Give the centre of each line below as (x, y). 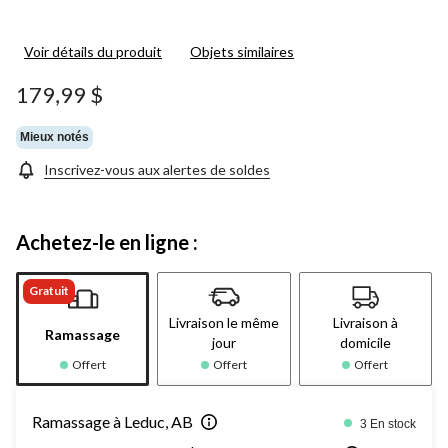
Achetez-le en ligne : (107, 241)
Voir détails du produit (93, 51)
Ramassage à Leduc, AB (112, 421)
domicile (365, 342)
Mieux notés (54, 137)
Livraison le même (223, 322)
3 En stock (388, 423)
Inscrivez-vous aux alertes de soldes (157, 169)
